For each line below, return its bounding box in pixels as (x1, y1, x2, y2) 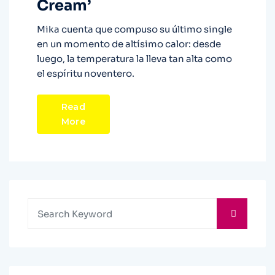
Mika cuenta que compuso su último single (37, 23, 232, 36)
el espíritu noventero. (37, 68, 134, 80)
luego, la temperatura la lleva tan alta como (37, 53, 232, 65)
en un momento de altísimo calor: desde (37, 38, 221, 50)
